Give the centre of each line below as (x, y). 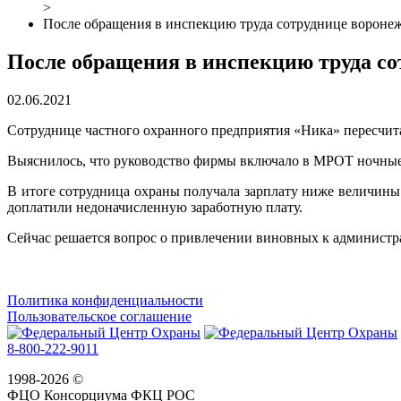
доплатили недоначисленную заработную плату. (155, 207)
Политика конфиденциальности (105, 300)
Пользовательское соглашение (99, 316)
